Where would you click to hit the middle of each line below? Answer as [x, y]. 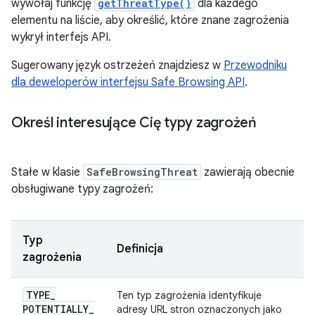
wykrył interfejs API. [61, 37]
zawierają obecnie [248, 172]
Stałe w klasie [47, 172]
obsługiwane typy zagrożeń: [82, 189]
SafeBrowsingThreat [142, 172]
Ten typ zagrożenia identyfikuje [189, 295]
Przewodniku [255, 65]
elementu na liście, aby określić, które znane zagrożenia [150, 20]
